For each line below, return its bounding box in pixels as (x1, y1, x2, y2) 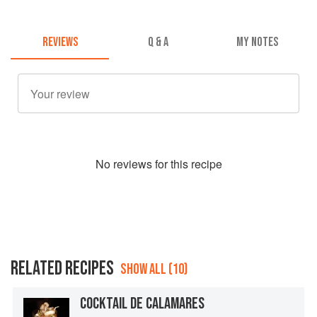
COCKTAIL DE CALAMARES (80, 294, 204, 314)
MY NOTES (236, 35, 278, 50)
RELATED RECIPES (11, 257, 114, 281)
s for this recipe (146, 156, 222, 173)
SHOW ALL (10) (120, 260, 188, 279)
